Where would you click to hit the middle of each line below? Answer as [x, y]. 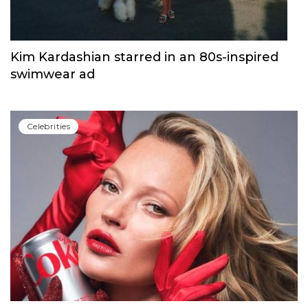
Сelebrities [48, 54]
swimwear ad [53, 280]
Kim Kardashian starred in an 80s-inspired [144, 263]
